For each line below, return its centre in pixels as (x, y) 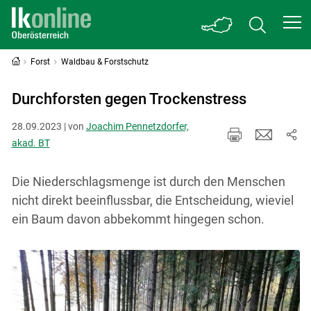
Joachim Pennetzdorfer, (137, 126)
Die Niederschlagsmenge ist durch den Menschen (148, 181)
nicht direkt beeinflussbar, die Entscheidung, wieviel (152, 200)
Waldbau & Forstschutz (105, 62)
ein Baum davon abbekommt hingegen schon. (138, 219)
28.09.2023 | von (49, 126)
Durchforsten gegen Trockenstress (129, 99)
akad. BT (31, 143)
